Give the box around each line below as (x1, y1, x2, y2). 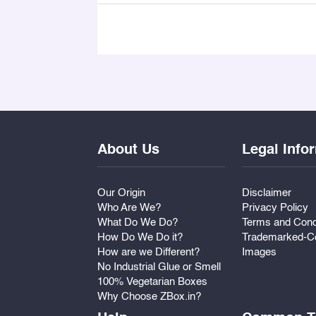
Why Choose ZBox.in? (97, 291, 201, 302)
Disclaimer (241, 187, 291, 198)
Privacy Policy (241, 202, 308, 213)
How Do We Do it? (97, 231, 183, 243)
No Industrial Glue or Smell (97, 261, 221, 272)
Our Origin (97, 187, 145, 198)
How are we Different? (97, 246, 200, 257)
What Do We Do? (97, 217, 178, 228)
